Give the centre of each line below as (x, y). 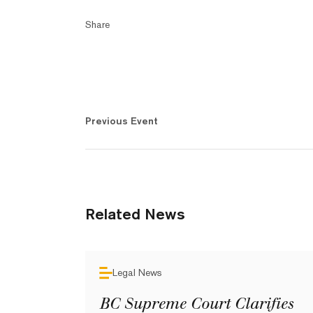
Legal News (137, 272)
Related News (135, 214)
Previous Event (122, 121)
